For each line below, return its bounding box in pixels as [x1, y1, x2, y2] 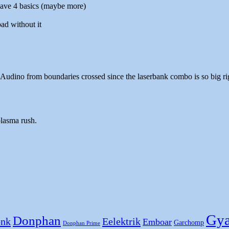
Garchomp [174, 219, 204, 227]
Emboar [143, 217, 172, 227]
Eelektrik [102, 216, 141, 227]
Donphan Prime [63, 220, 100, 226]
